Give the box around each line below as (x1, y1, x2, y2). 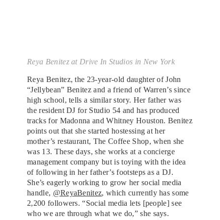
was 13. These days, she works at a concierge (27, 147, 175, 156)
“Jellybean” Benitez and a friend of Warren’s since (27, 85, 191, 94)
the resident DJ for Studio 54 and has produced (27, 106, 180, 114)
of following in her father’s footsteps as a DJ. (27, 167, 174, 176)
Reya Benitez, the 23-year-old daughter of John (27, 75, 181, 83)
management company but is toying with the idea (27, 157, 186, 166)
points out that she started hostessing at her (27, 126, 165, 135)
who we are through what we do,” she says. (27, 209, 169, 218)
